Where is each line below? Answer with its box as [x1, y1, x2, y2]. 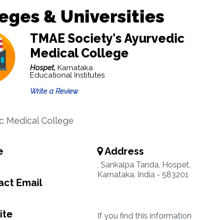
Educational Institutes [29, 71, 105, 80]
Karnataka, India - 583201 [97, 170, 189, 179]
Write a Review [29, 87, 78, 96]
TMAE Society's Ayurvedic [29, 31, 185, 46]
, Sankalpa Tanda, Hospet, [97, 160, 191, 169]
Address [102, 145, 144, 157]
